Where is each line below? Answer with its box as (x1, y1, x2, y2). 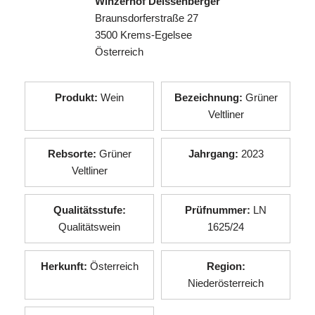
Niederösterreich (188, 277, 264, 289)
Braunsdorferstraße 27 (95, 12, 198, 24)
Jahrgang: (188, 148, 238, 160)
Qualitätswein (58, 221, 120, 233)
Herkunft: (40, 260, 87, 272)
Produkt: (55, 91, 98, 103)
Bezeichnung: (174, 91, 243, 103)
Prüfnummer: (185, 204, 250, 216)
